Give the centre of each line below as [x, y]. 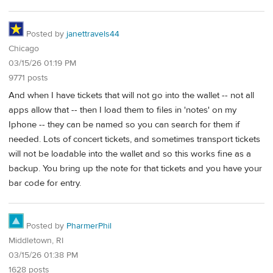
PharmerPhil [89, 226]
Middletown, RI [36, 241]
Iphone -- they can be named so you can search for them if [124, 124]
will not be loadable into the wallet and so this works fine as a [130, 154]
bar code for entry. [45, 183]
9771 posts [28, 78]
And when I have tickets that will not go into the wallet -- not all [131, 95]
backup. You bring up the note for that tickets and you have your [135, 168]
